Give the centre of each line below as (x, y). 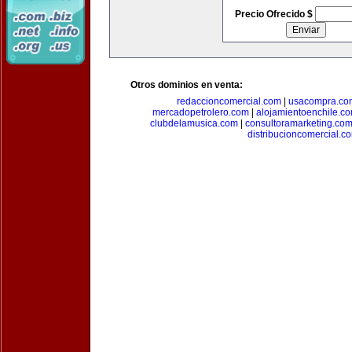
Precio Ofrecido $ (275, 14)
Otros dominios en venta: (187, 85)
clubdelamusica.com (194, 123)
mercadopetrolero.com (200, 112)
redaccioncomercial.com (229, 101)
